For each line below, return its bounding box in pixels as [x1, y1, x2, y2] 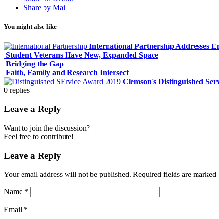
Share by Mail [23, 3, 67, 12]
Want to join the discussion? [4, 123, 90, 132]
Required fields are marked [133, 170, 218, 179]
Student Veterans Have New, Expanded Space [6, 50, 158, 59]
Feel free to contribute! [4, 132, 74, 141]
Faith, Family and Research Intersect [6, 68, 129, 77]
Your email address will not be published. [4, 170, 131, 179]
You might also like [4, 23, 57, 31]
